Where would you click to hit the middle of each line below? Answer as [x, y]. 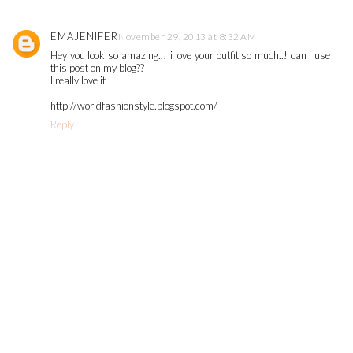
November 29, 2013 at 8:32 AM [187, 37]
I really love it [78, 81]
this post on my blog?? [97, 68]
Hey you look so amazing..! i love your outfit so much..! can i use [191, 56]
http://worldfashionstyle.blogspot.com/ [134, 106]
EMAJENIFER [84, 37]
